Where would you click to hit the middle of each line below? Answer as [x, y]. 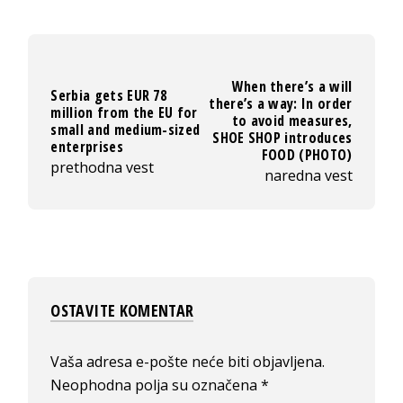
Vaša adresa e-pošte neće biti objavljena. [188, 362]
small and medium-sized [125, 129]
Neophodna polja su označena [156, 385]
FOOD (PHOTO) [307, 155]
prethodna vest [103, 167]
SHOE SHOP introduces [282, 138]
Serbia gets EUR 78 [109, 95]
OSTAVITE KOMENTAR [122, 311]
